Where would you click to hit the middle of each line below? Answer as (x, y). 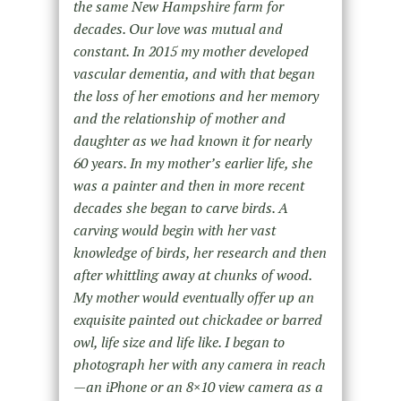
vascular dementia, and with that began (194, 74)
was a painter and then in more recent (188, 186)
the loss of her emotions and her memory (196, 96)
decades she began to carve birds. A (180, 208)
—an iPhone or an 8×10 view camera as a (198, 387)
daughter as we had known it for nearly (192, 141)
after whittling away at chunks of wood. (192, 275)
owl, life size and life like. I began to (179, 342)
